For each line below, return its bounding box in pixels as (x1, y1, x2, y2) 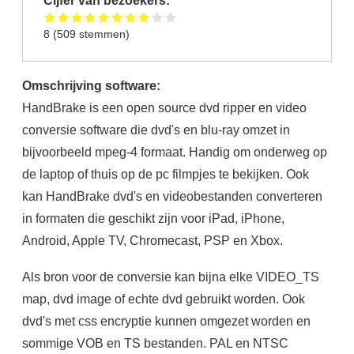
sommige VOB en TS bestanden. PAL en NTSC (21, 336, 288, 351)
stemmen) (76, 27, 130, 40)
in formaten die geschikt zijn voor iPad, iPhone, (21, 211, 284, 226)
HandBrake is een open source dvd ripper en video (21, 100, 307, 115)
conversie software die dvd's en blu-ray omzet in (21, 122, 290, 137)
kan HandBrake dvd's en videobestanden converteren (21, 189, 322, 204)
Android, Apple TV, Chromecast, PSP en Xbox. (21, 233, 283, 248)
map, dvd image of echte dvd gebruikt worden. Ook (21, 292, 305, 307)
